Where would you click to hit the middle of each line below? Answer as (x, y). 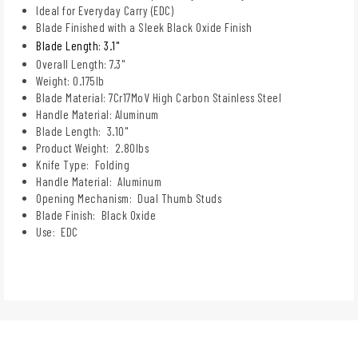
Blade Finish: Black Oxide (96, 215)
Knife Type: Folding (83, 164)
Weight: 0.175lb (70, 80)
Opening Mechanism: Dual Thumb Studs (129, 198)
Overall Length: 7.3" (80, 64)
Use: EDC (57, 231)
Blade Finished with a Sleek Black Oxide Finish (144, 27)
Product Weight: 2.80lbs (92, 147)
